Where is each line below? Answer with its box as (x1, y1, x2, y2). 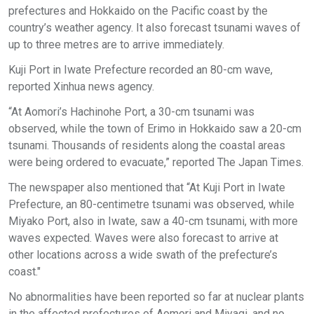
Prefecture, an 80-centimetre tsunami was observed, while (8, 198, 294, 211)
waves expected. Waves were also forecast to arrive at (8, 231, 278, 245)
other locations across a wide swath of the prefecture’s (8, 248, 278, 261)
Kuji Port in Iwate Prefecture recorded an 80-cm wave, (8, 63, 273, 76)
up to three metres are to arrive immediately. (8, 38, 224, 51)
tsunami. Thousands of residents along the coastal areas (8, 139, 285, 152)
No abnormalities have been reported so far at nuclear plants (8, 290, 304, 303)
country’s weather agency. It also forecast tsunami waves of (8, 21, 301, 34)
